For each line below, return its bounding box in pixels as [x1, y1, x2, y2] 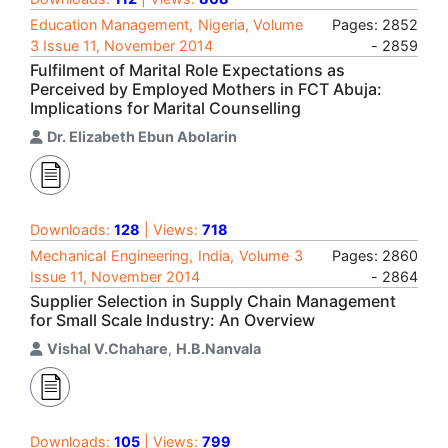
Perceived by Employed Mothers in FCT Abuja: [30, 79, 382, 99]
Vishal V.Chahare [47, 340, 168, 357]
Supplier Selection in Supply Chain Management [30, 291, 396, 311]
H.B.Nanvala [176, 340, 261, 357]
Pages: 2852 [332, 16, 418, 33]
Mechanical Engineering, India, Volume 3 [30, 247, 303, 264]
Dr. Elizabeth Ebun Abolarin [47, 128, 237, 145]
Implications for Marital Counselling [30, 98, 301, 118]
